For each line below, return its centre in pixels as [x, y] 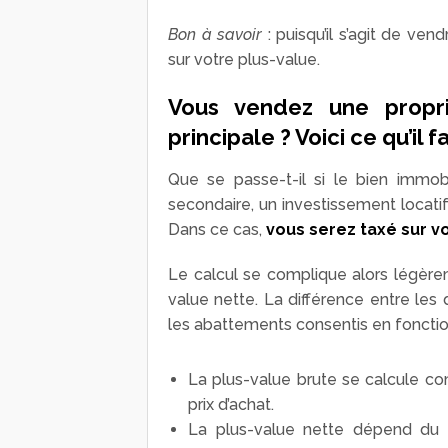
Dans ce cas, [217, 230]
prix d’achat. [231, 405]
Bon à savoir [215, 35]
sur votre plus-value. [244, 60]
